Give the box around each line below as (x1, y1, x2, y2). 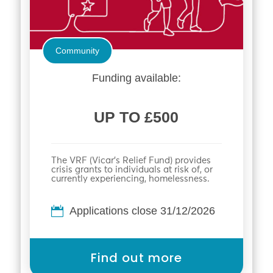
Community (55, 46, 99, 56)
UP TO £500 (94, 108, 179, 126)
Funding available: (91, 72, 181, 85)
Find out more (90, 249, 182, 267)
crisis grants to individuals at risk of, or (51, 165, 213, 175)
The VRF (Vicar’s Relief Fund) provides (51, 156, 211, 166)
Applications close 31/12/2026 (69, 205, 215, 218)
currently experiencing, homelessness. (51, 174, 210, 184)
